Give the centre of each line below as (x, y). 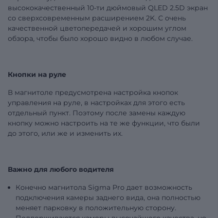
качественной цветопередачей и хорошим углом (97, 28)
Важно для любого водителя (61, 169)
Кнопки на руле (37, 74)
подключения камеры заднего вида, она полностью (108, 197)
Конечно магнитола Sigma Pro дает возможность (104, 187)
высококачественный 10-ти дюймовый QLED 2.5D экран (108, 8)
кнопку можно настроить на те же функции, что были (104, 123)
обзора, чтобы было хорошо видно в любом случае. (100, 38)
